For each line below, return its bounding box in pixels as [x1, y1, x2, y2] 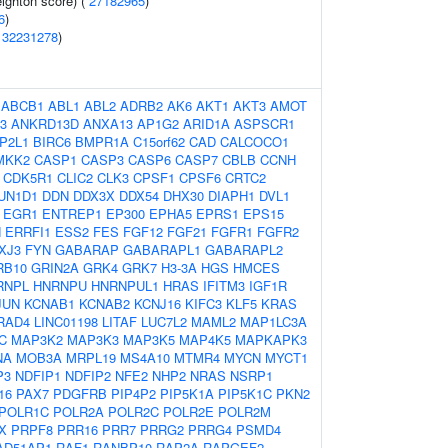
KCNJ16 [134, 294, 181, 313]
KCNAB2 [79, 294, 130, 313]
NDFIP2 [65, 366, 111, 385]
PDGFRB [53, 384, 107, 403]
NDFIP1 [15, 366, 61, 385]
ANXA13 [83, 114, 133, 133]
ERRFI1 [5, 222, 51, 241]
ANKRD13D [11, 114, 79, 133]
